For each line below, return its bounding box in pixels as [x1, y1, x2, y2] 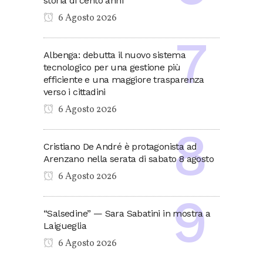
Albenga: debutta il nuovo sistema [43, 49, 186, 60]
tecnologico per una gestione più [43, 61, 181, 73]
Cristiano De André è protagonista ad [43, 140, 197, 152]
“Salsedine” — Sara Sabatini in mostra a [43, 207, 211, 219]
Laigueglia [43, 220, 87, 231]
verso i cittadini [43, 86, 106, 97]
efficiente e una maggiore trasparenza [43, 73, 204, 85]
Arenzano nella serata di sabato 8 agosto [43, 153, 214, 164]
